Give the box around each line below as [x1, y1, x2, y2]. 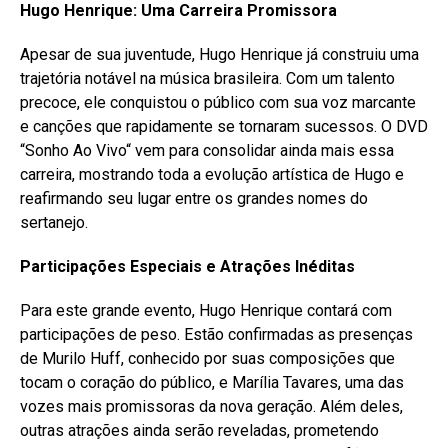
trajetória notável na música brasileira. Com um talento [20, 69, 395, 88]
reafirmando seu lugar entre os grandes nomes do [20, 189, 368, 208]
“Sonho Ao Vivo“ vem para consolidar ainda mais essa [20, 141, 394, 160]
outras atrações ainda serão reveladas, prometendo [20, 421, 379, 440]
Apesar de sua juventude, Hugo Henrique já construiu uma [20, 45, 419, 64]
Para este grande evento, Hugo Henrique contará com [20, 301, 392, 320]
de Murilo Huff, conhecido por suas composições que [20, 349, 395, 368]
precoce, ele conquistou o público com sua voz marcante [20, 93, 416, 112]
